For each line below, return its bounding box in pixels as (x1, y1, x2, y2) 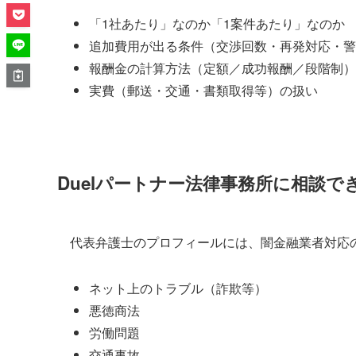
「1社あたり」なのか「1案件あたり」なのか (89, 14, 345, 33)
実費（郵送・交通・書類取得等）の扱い (89, 80, 318, 99)
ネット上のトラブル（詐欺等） (89, 278, 267, 297)
